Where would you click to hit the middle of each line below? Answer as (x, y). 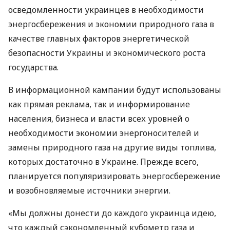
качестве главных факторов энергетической (99, 39)
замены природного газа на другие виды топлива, (112, 147)
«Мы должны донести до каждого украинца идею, (112, 213)
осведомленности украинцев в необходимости (106, 10)
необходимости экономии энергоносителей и (104, 133)
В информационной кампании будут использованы (115, 90)
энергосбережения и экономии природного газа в (111, 24)
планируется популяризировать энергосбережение (114, 176)
